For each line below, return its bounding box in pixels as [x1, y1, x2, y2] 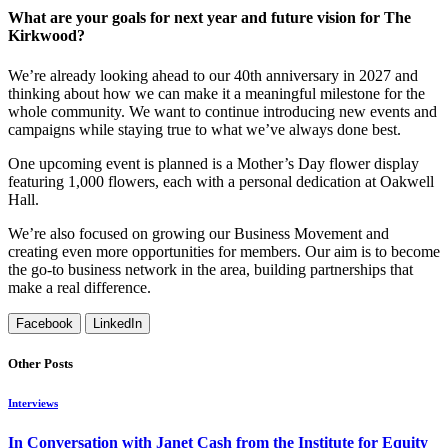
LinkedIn [93, 315, 142, 331]
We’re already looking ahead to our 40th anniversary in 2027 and [8, 66, 418, 84]
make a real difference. [8, 278, 151, 296]
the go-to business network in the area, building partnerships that [8, 260, 413, 278]
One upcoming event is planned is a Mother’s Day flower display [8, 154, 419, 172]
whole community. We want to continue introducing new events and [8, 102, 437, 120]
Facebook [16, 315, 73, 331]
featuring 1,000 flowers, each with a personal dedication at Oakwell [8, 172, 434, 190]
